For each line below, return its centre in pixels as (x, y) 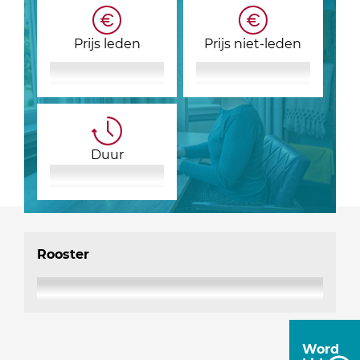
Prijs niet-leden (253, 43)
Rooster (63, 254)
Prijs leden (107, 43)
